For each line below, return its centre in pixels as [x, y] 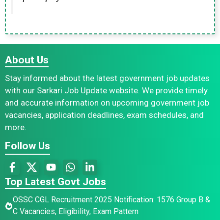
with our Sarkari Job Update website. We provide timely [106, 91]
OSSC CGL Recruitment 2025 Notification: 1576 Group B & [111, 199]
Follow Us [27, 146]
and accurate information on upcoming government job [107, 103]
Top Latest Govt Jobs [55, 181]
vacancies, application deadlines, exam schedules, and [104, 115]
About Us [27, 60]
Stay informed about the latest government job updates [107, 78]
